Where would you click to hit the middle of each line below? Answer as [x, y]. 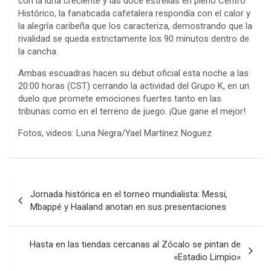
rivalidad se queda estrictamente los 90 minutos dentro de [134, 38]
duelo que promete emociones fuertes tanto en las [120, 98]
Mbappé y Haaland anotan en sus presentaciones [128, 207]
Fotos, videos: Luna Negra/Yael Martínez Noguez [115, 133]
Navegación [49, 184]
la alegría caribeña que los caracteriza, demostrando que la [135, 26]
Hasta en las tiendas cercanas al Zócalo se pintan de [135, 244]
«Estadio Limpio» [207, 257]
